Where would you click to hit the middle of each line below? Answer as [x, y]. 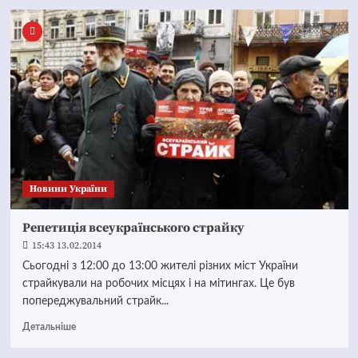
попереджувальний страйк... [95, 301]
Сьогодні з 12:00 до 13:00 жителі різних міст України [160, 266]
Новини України [68, 189]
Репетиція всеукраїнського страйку [133, 228]
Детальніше [49, 327]
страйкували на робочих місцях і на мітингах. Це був [158, 284]
